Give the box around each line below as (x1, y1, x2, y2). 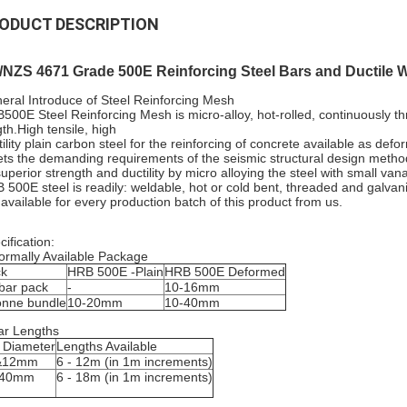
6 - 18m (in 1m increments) (56, 370, 213, 384)
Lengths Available (56, 339, 157, 353)
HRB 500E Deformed (164, 264, 285, 279)
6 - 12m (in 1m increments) (56, 354, 213, 369)
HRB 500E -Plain (67, 264, 164, 279)
